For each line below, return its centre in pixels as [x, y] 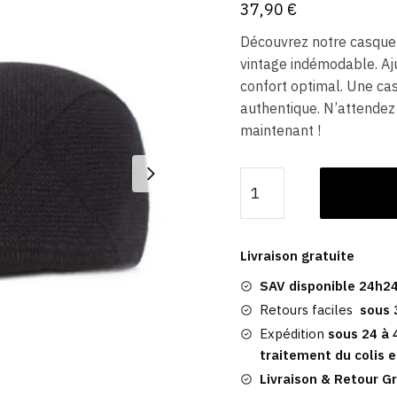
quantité [265, 177]
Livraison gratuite [297, 256]
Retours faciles [309, 310]
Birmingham [277, 332]
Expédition [292, 334]
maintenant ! [280, 130]
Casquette [272, 221]
